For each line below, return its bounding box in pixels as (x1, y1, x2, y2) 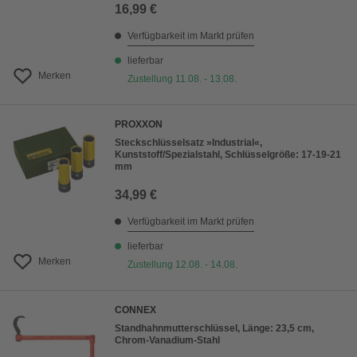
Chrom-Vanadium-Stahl (115, 335, 220, 347)
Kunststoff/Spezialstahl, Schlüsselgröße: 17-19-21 (115, 149, 341, 161)
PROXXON (115, 119, 163, 131)
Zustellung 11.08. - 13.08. (127, 73, 237, 85)
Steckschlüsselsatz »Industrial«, (115, 137, 262, 149)
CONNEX (115, 304, 156, 316)
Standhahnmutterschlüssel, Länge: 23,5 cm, (115, 323, 314, 335)
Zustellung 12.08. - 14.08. (127, 259, 237, 271)
